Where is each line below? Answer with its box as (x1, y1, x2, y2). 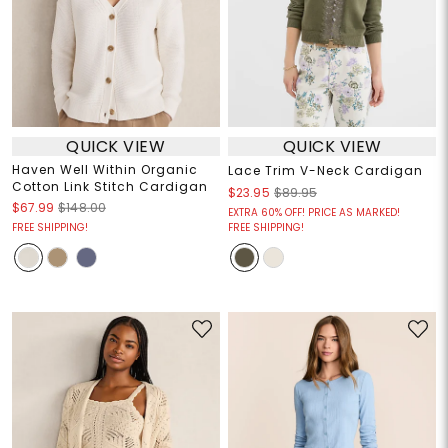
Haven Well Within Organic (11, 161, 198, 179)
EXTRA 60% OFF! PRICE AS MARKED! (228, 205, 400, 221)
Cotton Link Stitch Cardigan (11, 178, 208, 196)
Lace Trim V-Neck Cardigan (228, 162, 423, 180)
